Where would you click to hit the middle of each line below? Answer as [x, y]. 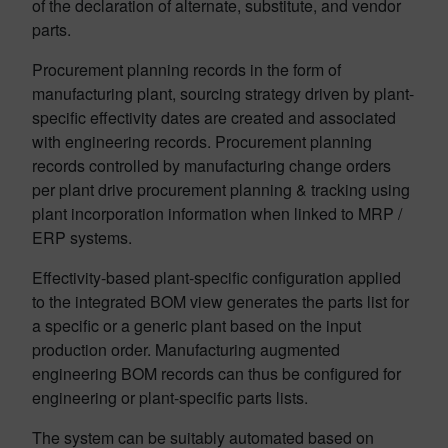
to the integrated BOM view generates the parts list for [220, 301]
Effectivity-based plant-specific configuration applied [216, 277]
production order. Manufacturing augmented [186, 349]
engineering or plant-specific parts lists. [170, 397]
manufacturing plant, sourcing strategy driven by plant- [223, 93]
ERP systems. [82, 237]
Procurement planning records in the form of [186, 69]
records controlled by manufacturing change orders [211, 165]
